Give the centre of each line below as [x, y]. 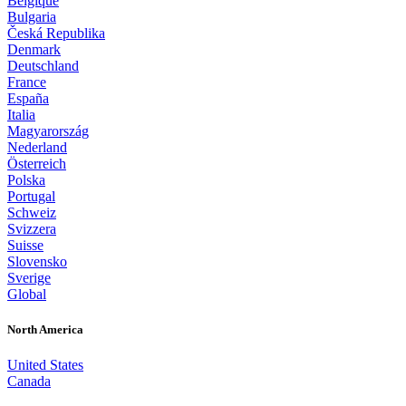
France [27, 82]
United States [45, 364]
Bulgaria [32, 16]
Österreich [37, 163]
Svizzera [32, 228]
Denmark [34, 49]
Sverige [29, 277]
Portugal [31, 196]
